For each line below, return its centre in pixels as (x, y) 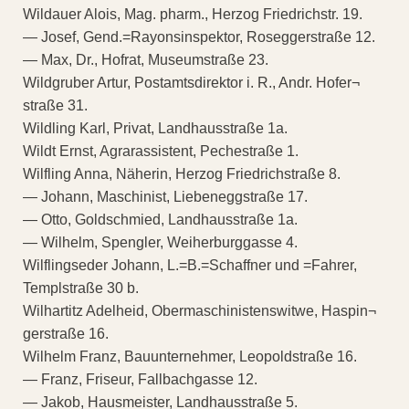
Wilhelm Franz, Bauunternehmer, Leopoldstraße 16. (190, 356)
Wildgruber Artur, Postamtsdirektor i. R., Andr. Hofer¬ (191, 82)
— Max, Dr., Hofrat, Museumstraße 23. (146, 59)
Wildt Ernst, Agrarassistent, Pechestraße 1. (161, 151)
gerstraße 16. (66, 333)
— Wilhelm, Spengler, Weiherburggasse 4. (160, 242)
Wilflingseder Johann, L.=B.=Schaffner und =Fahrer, (190, 265)
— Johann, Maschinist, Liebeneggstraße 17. (165, 196)
